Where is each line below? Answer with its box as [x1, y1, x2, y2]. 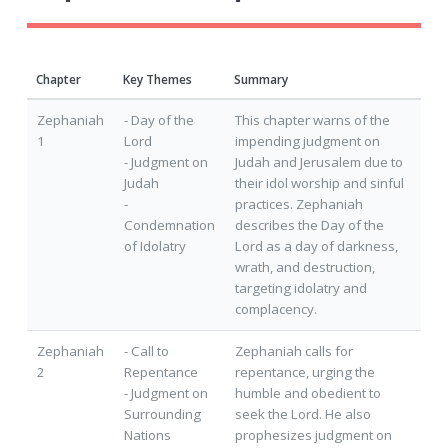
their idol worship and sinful [234, 174, 404, 193]
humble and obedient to [234, 384, 381, 403]
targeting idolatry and [234, 279, 367, 298]
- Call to [123, 342, 169, 361]
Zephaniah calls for [234, 342, 353, 361]
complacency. [234, 300, 317, 319]
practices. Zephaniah [234, 195, 363, 214]
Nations [123, 426, 171, 445]
